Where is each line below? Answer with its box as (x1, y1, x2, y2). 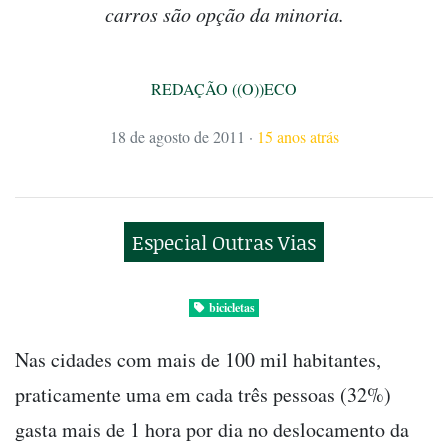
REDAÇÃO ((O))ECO (151, 78, 297, 100)
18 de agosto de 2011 (109, 126, 245, 148)
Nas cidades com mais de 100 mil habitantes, (15, 346, 381, 374)
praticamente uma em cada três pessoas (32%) (15, 381, 391, 409)
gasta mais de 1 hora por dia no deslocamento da (15, 416, 409, 444)
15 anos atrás (256, 126, 339, 148)
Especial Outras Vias (132, 228, 316, 257)
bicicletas (208, 299, 255, 317)
